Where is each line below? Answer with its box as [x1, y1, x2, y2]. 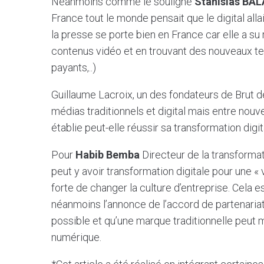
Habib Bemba [75, 148, 140, 161]
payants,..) [51, 61, 96, 74]
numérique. [51, 230, 101, 243]
